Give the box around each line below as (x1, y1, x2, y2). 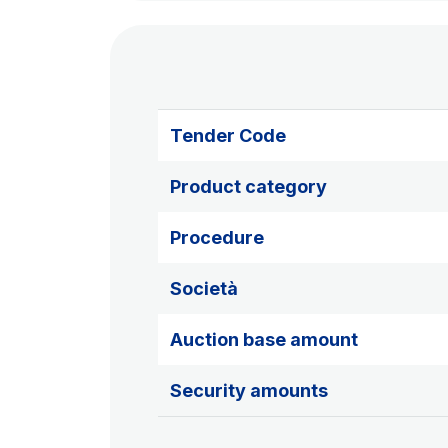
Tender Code (170, 125, 286, 146)
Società (170, 278, 238, 299)
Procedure (170, 227, 264, 248)
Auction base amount (170, 329, 358, 350)
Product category (170, 176, 327, 197)
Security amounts (170, 380, 328, 401)
